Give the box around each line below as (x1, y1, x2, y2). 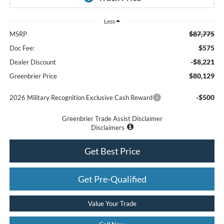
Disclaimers (90, 123, 124, 132)
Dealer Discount (9, 58, 56, 66)
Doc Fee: (9, 44, 34, 52)
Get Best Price (84, 145, 140, 157)
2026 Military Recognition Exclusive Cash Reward (9, 93, 152, 102)
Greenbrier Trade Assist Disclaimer (61, 114, 162, 123)
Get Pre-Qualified (77, 173, 146, 185)
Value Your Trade (87, 199, 136, 208)
